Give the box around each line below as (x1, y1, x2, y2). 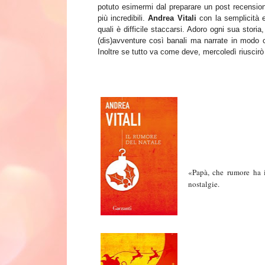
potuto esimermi (97, 2, 153, 12)
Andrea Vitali (148, 14, 196, 23)
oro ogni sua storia (196, 25, 262, 34)
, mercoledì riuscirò (198, 47, 264, 57)
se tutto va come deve (121, 47, 198, 57)
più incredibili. (97, 14, 148, 23)
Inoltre (97, 47, 121, 57)
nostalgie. (188, 179, 219, 190)
